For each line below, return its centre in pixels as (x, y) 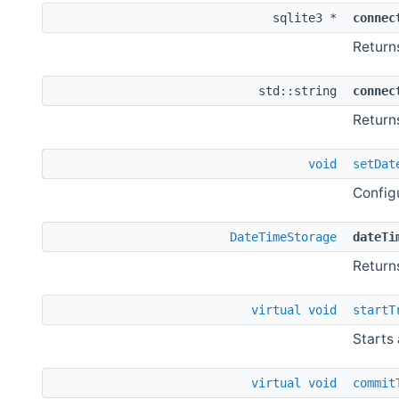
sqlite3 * (308, 17)
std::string (301, 90)
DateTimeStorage (283, 236)
